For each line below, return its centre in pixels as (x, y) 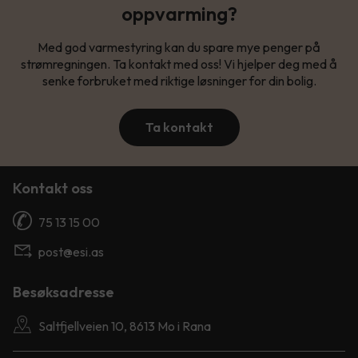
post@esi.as (71, 251)
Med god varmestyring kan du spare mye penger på (179, 47)
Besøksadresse (64, 292)
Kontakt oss (53, 188)
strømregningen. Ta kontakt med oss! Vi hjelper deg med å (179, 64)
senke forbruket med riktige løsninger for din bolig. (179, 80)
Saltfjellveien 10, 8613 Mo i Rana (125, 326)
